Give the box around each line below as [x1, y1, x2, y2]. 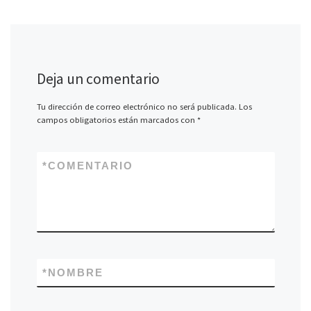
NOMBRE [47, 266, 103, 278]
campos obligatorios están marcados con [36, 114, 197, 125]
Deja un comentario [36, 69, 160, 88]
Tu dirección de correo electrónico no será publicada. [36, 101, 237, 112]
